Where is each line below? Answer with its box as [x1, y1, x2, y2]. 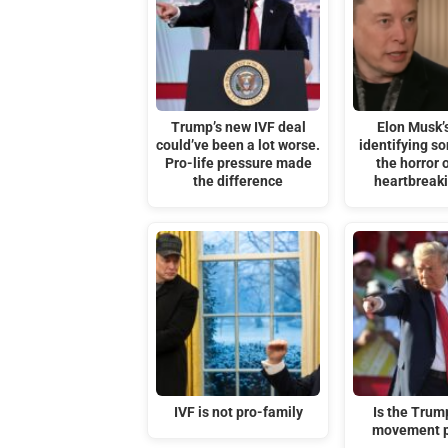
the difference [193, 172, 284, 190]
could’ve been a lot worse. [156, 136, 321, 154]
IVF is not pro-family [173, 403, 303, 421]
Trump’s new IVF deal [170, 118, 306, 136]
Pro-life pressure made [164, 154, 312, 172]
